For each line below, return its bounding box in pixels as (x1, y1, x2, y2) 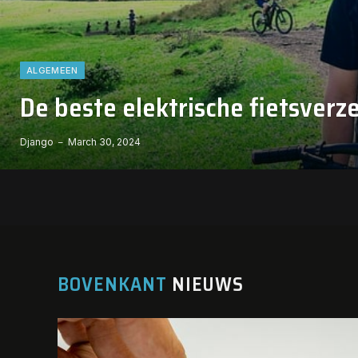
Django (20, 136, 54, 148)
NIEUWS (166, 269, 245, 300)
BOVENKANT (58, 269, 167, 300)
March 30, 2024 (68, 136, 141, 148)
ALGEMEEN (26, 65, 78, 76)
